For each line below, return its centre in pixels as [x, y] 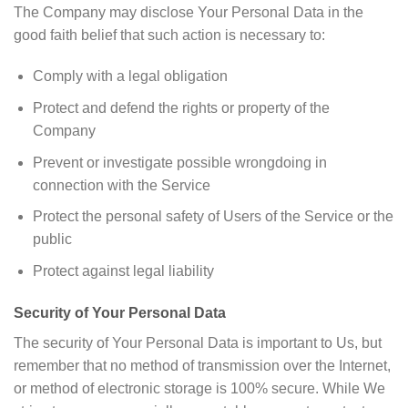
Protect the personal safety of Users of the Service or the [213, 217]
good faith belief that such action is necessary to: [169, 35]
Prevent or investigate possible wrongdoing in [179, 162]
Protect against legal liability [123, 270]
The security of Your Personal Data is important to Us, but [198, 342]
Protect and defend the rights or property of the [181, 108]
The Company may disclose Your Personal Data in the [189, 12]
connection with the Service [121, 185]
